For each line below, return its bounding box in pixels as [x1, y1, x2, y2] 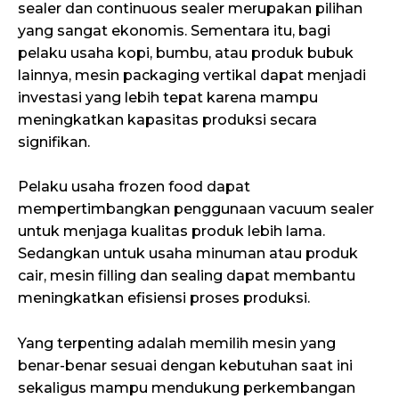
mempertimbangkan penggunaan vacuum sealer [18, 200, 374, 218]
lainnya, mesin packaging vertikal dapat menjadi [18, 66, 366, 84]
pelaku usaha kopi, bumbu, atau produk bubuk [18, 44, 354, 61]
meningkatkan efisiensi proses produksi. [18, 289, 310, 307]
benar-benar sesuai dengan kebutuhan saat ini [18, 357, 353, 375]
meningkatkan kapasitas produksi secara [18, 110, 317, 128]
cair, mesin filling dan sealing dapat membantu [18, 267, 355, 285]
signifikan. [18, 133, 90, 151]
